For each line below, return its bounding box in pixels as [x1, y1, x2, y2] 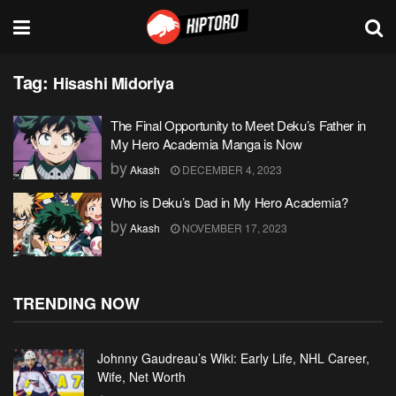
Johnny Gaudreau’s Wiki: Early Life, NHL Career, [97, 348, 369, 367]
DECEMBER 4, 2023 [179, 162, 282, 177]
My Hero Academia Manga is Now [110, 134, 302, 153]
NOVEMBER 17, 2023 [179, 220, 287, 235]
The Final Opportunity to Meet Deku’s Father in [110, 116, 367, 134]
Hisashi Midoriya [53, 72, 174, 95]
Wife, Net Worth [97, 367, 186, 385]
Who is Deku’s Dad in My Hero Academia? [110, 193, 348, 211]
